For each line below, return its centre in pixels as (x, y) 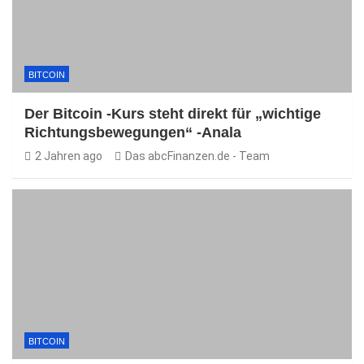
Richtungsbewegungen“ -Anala (133, 132)
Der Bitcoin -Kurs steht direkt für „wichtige (173, 114)
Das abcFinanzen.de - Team (197, 156)
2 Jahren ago (69, 156)
